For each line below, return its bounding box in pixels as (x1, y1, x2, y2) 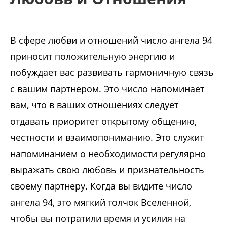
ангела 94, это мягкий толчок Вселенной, (10, 196, 191, 209)
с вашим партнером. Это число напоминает (10, 83, 204, 95)
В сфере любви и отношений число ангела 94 (10, 34, 212, 47)
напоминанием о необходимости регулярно (10, 147, 206, 160)
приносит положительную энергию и (10, 50, 175, 63)
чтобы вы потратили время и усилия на (10, 212, 185, 225)
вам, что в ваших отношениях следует (10, 99, 178, 111)
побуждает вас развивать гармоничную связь (10, 66, 214, 79)
